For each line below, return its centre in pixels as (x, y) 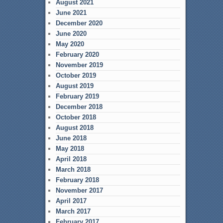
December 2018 (79, 107)
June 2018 (71, 138)
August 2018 (74, 127)
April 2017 (71, 201)
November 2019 (79, 65)
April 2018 (71, 159)
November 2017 (79, 190)
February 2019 (77, 96)
